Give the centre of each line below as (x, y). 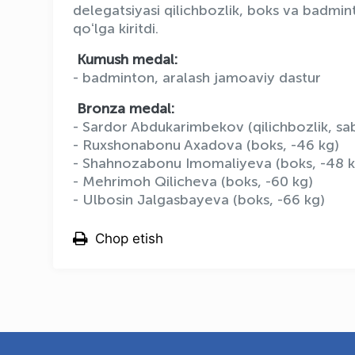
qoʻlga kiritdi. (116, 29)
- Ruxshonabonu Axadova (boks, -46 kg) (206, 145)
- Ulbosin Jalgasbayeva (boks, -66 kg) (199, 200)
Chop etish (129, 239)
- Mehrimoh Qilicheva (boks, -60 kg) (193, 181)
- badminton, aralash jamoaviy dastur (197, 78)
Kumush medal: (125, 59)
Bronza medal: (124, 109)
